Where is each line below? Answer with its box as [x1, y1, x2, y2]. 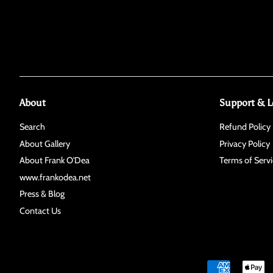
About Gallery [19, 138, 70, 149]
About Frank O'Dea [19, 155, 90, 166]
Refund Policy [219, 121, 271, 132]
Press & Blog [19, 188, 65, 200]
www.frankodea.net [19, 171, 91, 183]
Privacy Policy [219, 138, 270, 149]
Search [19, 121, 45, 132]
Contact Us [19, 205, 61, 217]
